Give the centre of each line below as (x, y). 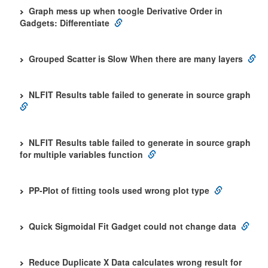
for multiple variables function (81, 154)
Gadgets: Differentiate (65, 23)
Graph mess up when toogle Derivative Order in (126, 11)
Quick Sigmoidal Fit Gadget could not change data (133, 226)
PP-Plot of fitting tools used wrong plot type (119, 190)
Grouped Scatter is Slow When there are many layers (136, 59)
